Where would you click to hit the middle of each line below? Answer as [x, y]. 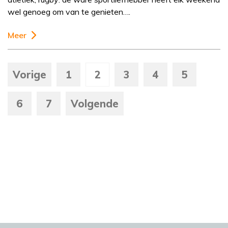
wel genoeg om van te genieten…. [69, 12]
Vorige [30, 75]
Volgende [95, 104]
